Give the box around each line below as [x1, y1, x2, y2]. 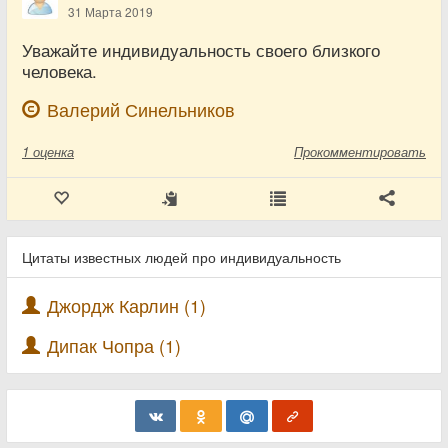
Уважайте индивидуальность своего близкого [22, 38, 380, 62]
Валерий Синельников [47, 97, 235, 122]
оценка [33, 142, 74, 161]
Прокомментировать [294, 142, 426, 161]
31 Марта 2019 [68, 3, 153, 20]
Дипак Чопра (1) [47, 333, 181, 358]
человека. [22, 59, 97, 83]
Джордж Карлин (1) [47, 293, 206, 318]
